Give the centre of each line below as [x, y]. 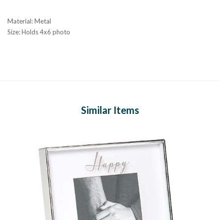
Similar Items [110, 110]
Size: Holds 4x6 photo [39, 32]
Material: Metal [29, 21]
